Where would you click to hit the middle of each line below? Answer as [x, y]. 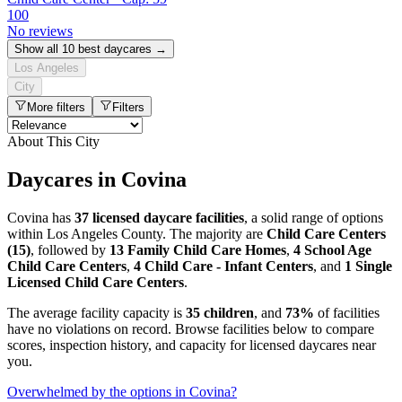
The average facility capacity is [96, 312]
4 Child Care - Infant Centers [223, 266]
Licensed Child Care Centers [96, 282]
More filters [56, 108]
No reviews [40, 31]
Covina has [41, 217]
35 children [220, 312]
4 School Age [332, 249]
